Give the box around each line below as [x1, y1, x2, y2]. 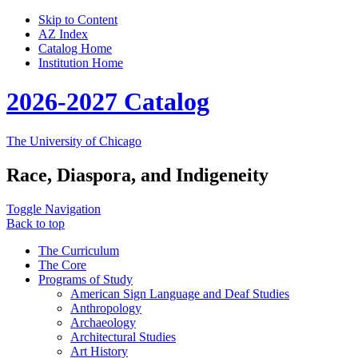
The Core [38, 257, 86, 272]
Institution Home [38, 56, 123, 70]
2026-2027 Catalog [6, 87, 209, 117]
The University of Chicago [6, 133, 141, 148]
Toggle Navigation [6, 201, 101, 216]
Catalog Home [38, 42, 112, 55]
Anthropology [70, 300, 141, 315]
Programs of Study [38, 272, 133, 286]
